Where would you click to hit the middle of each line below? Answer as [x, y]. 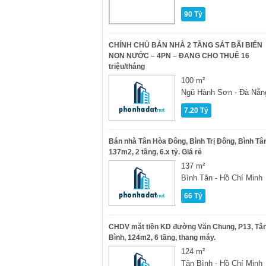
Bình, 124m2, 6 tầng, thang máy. [162, 237]
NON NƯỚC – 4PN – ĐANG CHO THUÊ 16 [179, 56]
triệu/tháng [127, 66]
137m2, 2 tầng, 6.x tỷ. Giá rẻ [155, 152]
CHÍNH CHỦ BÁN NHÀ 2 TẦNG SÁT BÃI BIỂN [186, 45]
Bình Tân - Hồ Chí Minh [222, 178]
